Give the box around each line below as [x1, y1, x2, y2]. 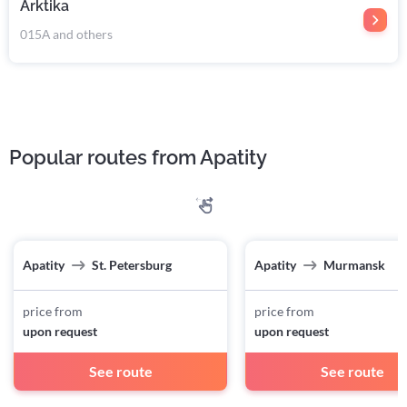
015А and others [20, 26, 113, 43]
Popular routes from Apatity [9, 145, 267, 170]
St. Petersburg [92, 257, 172, 273]
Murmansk [323, 257, 385, 273]
